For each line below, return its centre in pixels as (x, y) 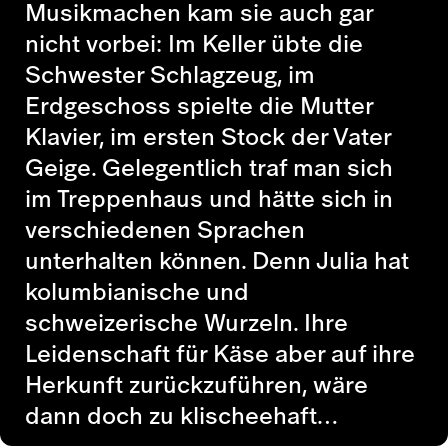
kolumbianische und (137, 291)
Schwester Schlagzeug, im (170, 74)
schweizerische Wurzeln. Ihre (186, 322)
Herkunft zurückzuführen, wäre (196, 384)
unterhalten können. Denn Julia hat (217, 260)
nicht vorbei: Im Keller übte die (194, 43)
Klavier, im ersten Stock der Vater (208, 136)
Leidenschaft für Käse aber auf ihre (220, 353)
